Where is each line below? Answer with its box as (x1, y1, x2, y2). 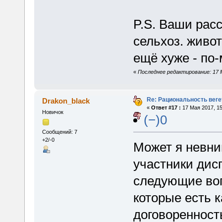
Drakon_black (42, 96, 90, 105)
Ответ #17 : (151, 104, 181, 111)
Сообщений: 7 (42, 129, 77, 135)
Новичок (42, 109, 63, 115)
